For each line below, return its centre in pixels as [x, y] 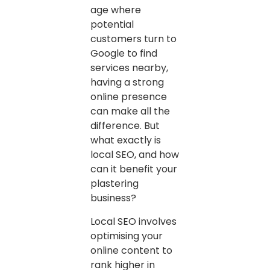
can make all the [130, 111]
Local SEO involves [133, 221]
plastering [115, 184]
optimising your [127, 236]
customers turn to [133, 39]
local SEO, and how [135, 155]
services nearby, [129, 68]
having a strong [127, 83]
